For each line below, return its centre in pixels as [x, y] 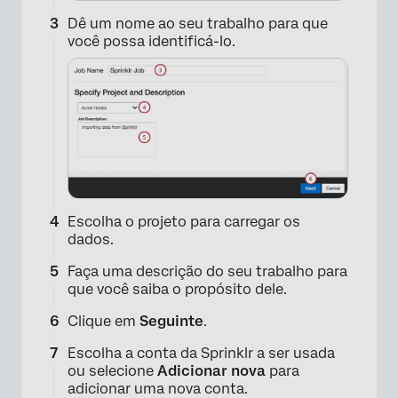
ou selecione [112, 371]
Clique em [103, 321]
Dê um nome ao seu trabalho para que [198, 24]
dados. [91, 239]
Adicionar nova [211, 371]
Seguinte [171, 321]
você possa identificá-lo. [151, 41]
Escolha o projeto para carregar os [184, 222]
